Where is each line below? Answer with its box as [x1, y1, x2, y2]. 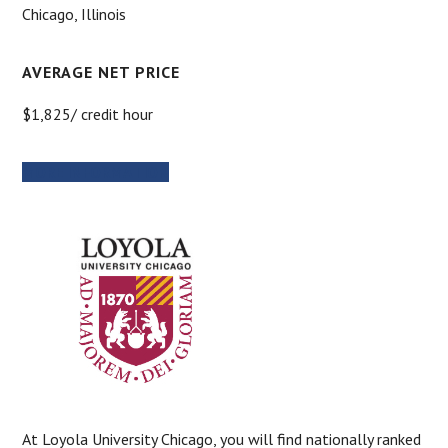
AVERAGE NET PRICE [22, 61, 181, 82]
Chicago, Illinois [22, 3, 127, 24]
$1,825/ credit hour [22, 103, 154, 124]
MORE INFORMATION [22, 161, 170, 182]
